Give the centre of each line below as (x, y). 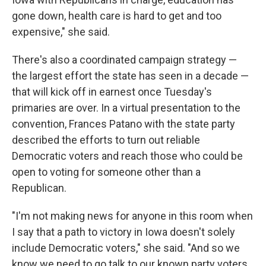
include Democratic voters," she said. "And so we (126, 248)
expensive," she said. (61, 31)
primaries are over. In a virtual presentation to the (126, 107)
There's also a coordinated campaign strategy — (124, 59)
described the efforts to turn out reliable (106, 140)
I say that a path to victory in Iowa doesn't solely (123, 232)
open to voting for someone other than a (106, 172)
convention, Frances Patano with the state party (123, 123)
